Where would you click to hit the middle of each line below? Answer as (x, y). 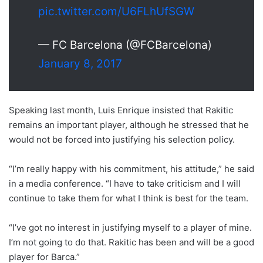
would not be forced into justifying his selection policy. (122, 139)
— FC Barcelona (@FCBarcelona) (125, 45)
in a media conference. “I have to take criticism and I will (125, 183)
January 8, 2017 (80, 63)
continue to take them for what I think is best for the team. (129, 198)
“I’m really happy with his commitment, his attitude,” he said (131, 168)
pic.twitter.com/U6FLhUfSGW (116, 11)
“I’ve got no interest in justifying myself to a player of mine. (130, 227)
